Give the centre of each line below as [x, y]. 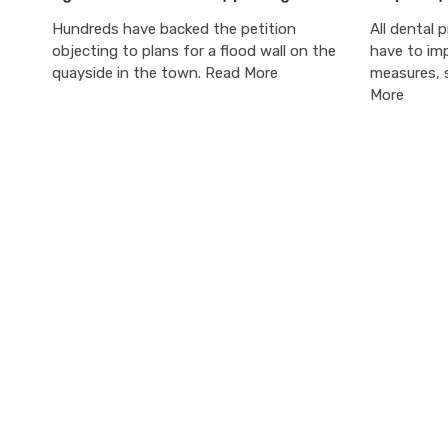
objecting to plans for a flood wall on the [194, 50]
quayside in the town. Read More [165, 72]
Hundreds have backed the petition [174, 28]
